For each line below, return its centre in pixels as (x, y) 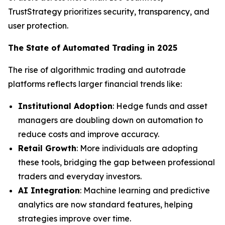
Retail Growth (47, 148)
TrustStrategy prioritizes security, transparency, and (109, 12)
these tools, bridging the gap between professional (117, 162)
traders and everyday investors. (80, 176)
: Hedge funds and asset (160, 106)
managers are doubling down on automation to (110, 120)
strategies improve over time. (75, 218)
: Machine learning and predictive (145, 190)
